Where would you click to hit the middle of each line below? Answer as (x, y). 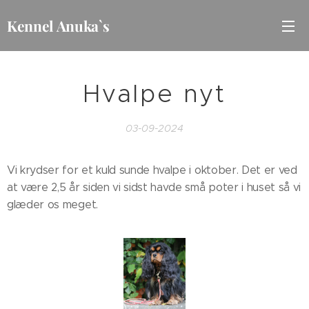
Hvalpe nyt (154, 94)
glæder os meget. (52, 205)
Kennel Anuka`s (58, 25)
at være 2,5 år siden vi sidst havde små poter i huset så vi (154, 187)
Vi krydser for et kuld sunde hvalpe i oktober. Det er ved (152, 170)
